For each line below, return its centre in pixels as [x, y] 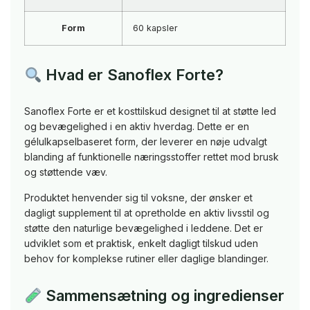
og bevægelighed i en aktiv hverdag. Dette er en [137, 127]
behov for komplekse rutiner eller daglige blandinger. [146, 259]
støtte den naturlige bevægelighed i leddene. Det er [144, 228]
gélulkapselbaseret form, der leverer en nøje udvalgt [146, 142]
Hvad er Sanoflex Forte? [133, 75]
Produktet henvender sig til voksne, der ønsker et [138, 198]
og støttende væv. [66, 172]
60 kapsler [155, 28]
